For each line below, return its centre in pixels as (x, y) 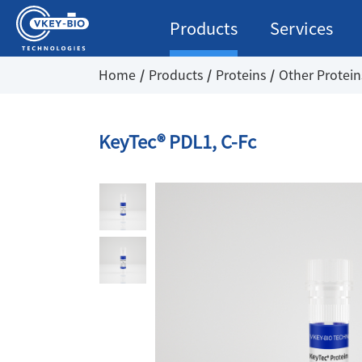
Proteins (241, 75)
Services (301, 28)
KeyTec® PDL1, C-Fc (177, 142)
